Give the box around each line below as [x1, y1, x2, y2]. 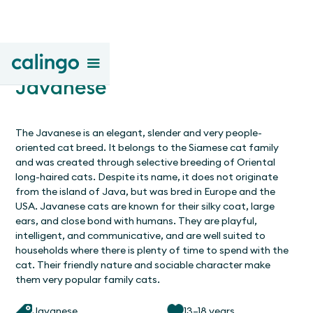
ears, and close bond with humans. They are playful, [15, 214, 258, 227]
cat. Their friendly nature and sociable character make [15, 258, 271, 271]
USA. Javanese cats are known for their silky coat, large [15, 199, 275, 212]
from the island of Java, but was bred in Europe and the [15, 184, 276, 198]
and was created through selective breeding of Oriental [15, 155, 276, 168]
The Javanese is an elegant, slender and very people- [15, 126, 263, 139]
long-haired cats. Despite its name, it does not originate [15, 170, 279, 183]
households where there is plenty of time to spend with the [15, 243, 289, 256]
